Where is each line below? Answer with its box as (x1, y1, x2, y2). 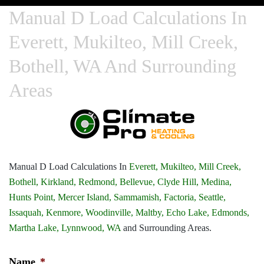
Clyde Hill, (157, 176, 199, 187)
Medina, (201, 176, 232, 187)
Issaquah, (9, 207, 44, 217)
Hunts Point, (9, 192, 55, 202)
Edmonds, (212, 207, 249, 217)
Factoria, (164, 192, 196, 202)
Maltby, (136, 207, 164, 217)
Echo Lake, (166, 207, 209, 217)
